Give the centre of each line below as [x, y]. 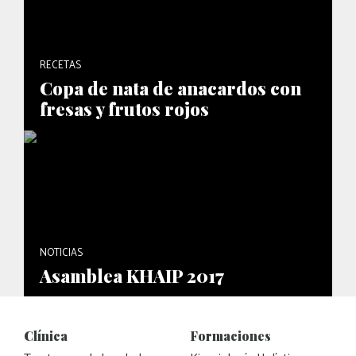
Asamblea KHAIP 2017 [132, 276]
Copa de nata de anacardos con [170, 89]
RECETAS [60, 66]
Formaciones [230, 336]
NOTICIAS [61, 253]
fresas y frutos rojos [124, 109]
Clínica [46, 336]
